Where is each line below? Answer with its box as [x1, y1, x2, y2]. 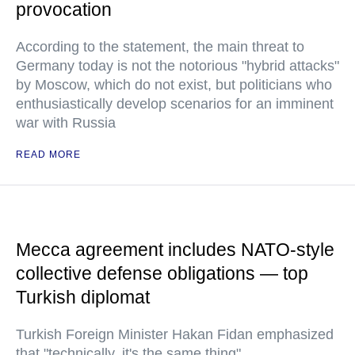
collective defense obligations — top [16, 263, 308, 284]
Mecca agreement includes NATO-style [16, 239, 334, 261]
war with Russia [16, 115, 116, 132]
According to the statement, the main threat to [16, 39, 304, 55]
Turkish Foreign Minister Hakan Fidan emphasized [16, 326, 334, 343]
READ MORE [16, 149, 81, 161]
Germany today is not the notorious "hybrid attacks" [16, 58, 339, 74]
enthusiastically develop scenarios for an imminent [16, 96, 334, 113]
